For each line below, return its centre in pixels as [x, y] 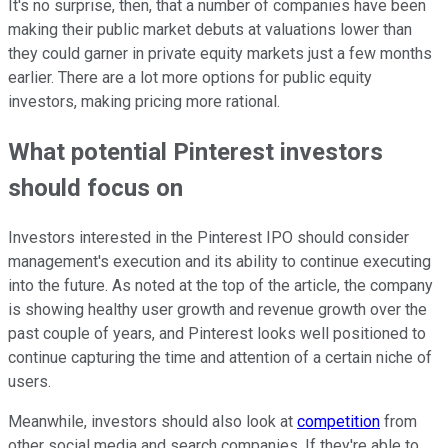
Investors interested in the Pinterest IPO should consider [208, 238]
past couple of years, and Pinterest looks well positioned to [217, 334]
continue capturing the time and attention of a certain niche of [220, 358]
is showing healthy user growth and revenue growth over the [217, 310]
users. [29, 382]
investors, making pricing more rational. [144, 102]
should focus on [95, 188]
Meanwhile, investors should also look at [152, 422]
